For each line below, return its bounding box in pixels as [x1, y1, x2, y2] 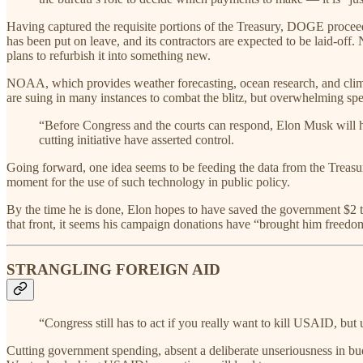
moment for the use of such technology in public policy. [6, 174, 290, 189]
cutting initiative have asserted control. [39, 132, 234, 147]
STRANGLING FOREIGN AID [6, 261, 220, 279]
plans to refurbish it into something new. [6, 48, 211, 62]
